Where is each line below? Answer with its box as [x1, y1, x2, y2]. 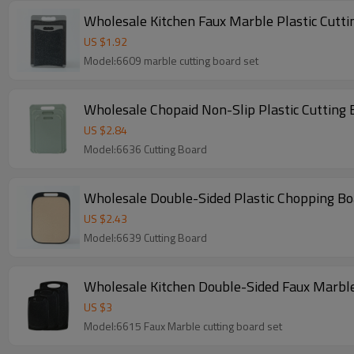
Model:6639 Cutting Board [84, 229, 207, 246]
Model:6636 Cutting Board [84, 141, 207, 157]
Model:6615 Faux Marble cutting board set [84, 318, 282, 334]
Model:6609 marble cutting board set [84, 52, 258, 69]
